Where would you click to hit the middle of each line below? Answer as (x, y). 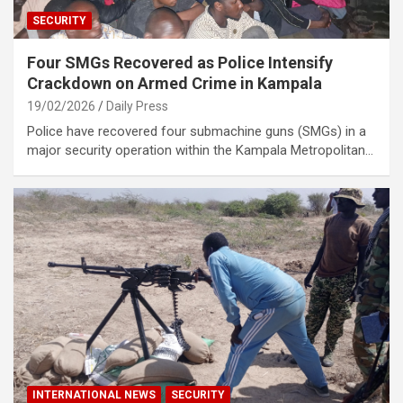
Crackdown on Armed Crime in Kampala (175, 83)
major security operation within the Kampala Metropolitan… (200, 150)
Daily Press (137, 106)
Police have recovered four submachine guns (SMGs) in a (197, 131)
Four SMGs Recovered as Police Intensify (180, 62)
